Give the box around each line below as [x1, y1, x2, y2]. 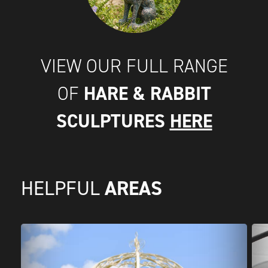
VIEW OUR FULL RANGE [40, 54, 228, 77]
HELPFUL [21, 175, 105, 200]
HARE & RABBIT [83, 81, 211, 105]
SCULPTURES [56, 108, 170, 133]
